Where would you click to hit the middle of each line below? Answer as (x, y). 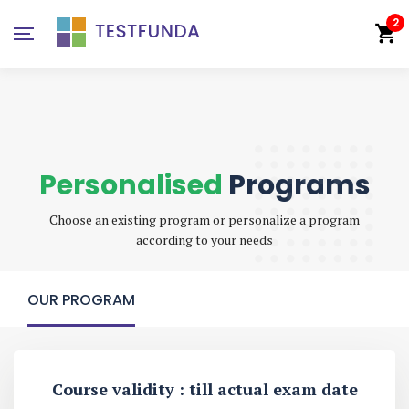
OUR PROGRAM (81, 300)
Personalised (131, 185)
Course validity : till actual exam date (204, 389)
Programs (296, 185)
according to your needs (204, 239)
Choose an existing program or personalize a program (204, 219)
